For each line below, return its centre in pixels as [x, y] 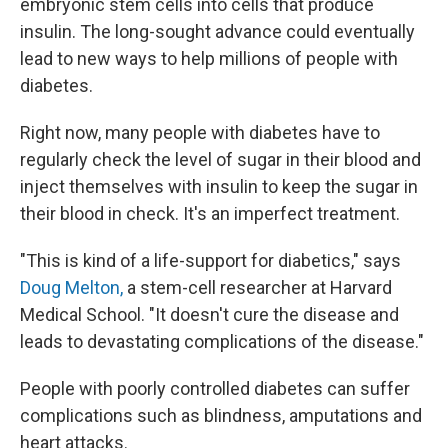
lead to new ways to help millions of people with [209, 58]
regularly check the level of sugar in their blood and [220, 159]
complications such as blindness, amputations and [221, 415]
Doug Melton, [71, 287]
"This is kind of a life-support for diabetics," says [210, 260]
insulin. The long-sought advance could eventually [217, 31]
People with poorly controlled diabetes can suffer [215, 388]
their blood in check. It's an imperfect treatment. [210, 213]
